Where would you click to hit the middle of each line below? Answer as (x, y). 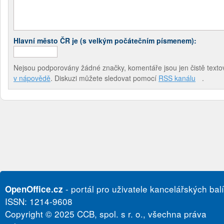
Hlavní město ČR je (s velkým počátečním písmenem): (105, 40)
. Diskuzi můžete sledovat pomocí (104, 78)
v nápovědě (32, 78)
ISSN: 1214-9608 (39, 201)
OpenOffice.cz (34, 189)
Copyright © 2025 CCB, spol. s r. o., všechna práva (106, 213)
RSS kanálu (177, 78)
